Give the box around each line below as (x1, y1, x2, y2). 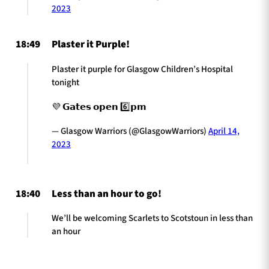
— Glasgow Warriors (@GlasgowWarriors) (52, 125, 208, 138)
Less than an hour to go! (52, 186, 162, 201)
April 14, (208, 125, 240, 138)
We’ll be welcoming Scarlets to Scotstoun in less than (52, 212, 253, 225)
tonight (52, 76, 79, 89)
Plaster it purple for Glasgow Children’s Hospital (52, 62, 233, 76)
